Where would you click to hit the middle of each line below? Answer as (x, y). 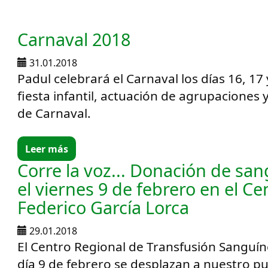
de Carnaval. (54, 113)
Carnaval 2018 (74, 39)
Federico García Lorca (103, 207)
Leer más (47, 149)
